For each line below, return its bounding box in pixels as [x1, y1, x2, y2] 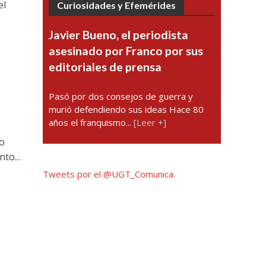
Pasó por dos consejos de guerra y [49, 90, 194, 102]
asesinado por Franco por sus [49, 44, 204, 58]
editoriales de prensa [49, 60, 162, 74]
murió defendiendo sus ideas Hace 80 [49, 103, 204, 115]
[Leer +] [134, 116, 167, 128]
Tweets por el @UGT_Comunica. [43, 168, 176, 180]
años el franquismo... [49, 116, 134, 128]
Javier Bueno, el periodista [49, 28, 189, 42]
